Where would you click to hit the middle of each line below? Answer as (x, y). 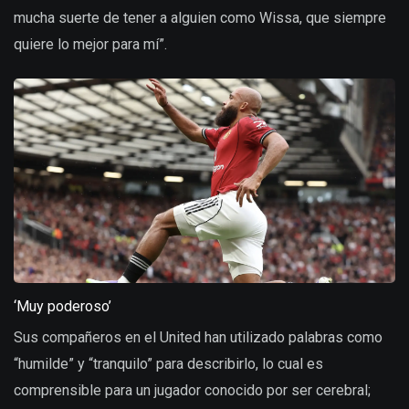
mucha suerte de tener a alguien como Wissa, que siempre (200, 18)
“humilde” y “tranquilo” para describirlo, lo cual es (168, 363)
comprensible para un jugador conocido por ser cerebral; (192, 390)
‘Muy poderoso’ (63, 306)
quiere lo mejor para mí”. (90, 45)
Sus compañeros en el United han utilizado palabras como (198, 337)
